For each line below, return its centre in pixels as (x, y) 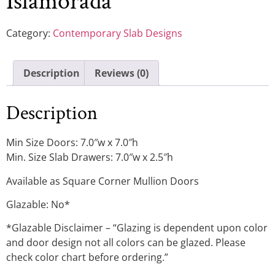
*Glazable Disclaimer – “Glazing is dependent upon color (137, 228)
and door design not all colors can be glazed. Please (126, 243)
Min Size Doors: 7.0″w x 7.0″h (72, 143)
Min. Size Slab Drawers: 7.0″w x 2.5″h (90, 157)
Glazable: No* (38, 204)
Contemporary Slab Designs (118, 33)
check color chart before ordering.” (87, 258)
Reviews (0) (122, 73)
